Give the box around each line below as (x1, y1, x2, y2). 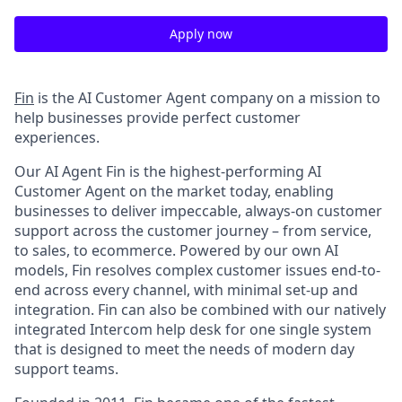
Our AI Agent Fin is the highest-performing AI (14, 162, 321, 181)
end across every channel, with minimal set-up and (14, 280, 358, 300)
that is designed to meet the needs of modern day (14, 339, 354, 359)
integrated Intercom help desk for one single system (14, 319, 371, 339)
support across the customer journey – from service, (14, 221, 371, 240)
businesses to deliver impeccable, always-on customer (14, 201, 382, 221)
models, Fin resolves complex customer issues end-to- (14, 260, 380, 280)
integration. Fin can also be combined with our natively (14, 300, 386, 319)
